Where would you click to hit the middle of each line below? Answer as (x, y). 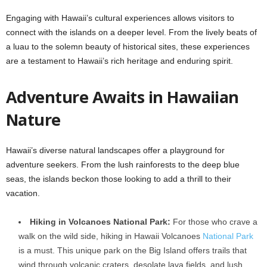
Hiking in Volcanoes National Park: (100, 221)
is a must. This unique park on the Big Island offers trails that (133, 250)
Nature (33, 119)
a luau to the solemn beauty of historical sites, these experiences (128, 46)
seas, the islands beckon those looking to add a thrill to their (119, 178)
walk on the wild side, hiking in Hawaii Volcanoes (111, 236)
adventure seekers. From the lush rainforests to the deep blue (123, 164)
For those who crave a (214, 221)
